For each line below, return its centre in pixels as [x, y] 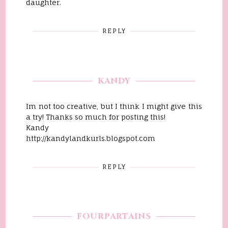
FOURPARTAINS [114, 216]
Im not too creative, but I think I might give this [114, 106]
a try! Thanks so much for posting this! [96, 117]
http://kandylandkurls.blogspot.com [91, 138]
